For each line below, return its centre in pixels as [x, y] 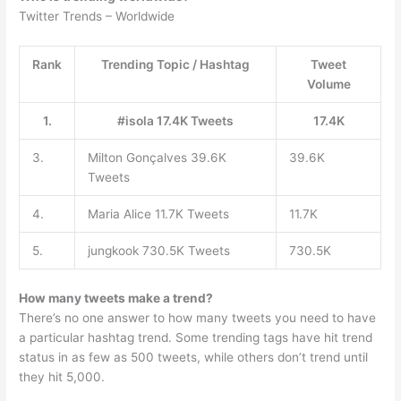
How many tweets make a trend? [116, 298]
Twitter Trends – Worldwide [97, 17]
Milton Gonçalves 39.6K [157, 158]
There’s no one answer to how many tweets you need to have [198, 317]
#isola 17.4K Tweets [176, 121]
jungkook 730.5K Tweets [158, 251]
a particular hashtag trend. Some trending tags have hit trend [196, 337]
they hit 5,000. [62, 376]
